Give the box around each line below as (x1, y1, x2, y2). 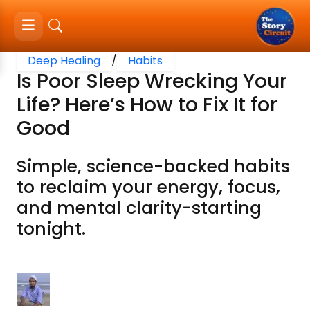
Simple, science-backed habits (17, 154, 290, 179)
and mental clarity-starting (17, 196, 262, 220)
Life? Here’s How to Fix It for (17, 91, 277, 118)
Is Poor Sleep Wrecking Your (17, 67, 287, 95)
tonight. (17, 217, 86, 241)
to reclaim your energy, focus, (17, 175, 280, 199)
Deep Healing (28, 53, 100, 69)
